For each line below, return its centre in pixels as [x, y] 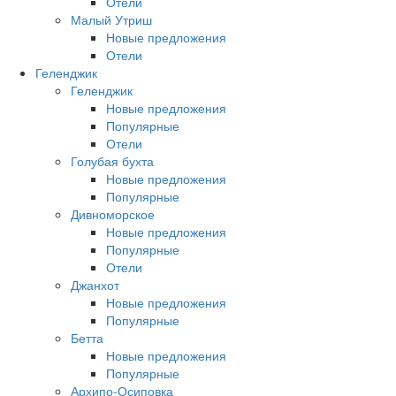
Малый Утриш [111, 19]
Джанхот [95, 285]
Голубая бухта [112, 161]
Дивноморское [113, 214]
